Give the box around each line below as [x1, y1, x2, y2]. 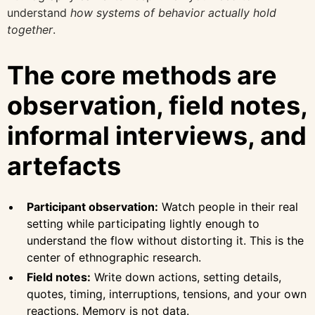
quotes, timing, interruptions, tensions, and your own [27, 286, 307, 301]
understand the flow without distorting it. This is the [27, 233, 304, 247]
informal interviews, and [7, 120, 307, 152]
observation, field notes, [7, 90, 307, 122]
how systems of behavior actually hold [70, 6, 276, 20]
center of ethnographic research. [27, 250, 201, 264]
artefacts [7, 150, 121, 182]
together [7, 22, 53, 37]
